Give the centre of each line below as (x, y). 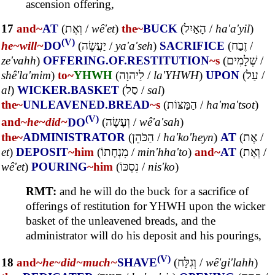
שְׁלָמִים (242, 61)
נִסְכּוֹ (129, 166)
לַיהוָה (132, 76)
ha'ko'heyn (188, 137)
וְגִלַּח (187, 262)
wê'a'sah (160, 122)
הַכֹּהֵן (143, 137)
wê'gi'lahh (230, 262)
